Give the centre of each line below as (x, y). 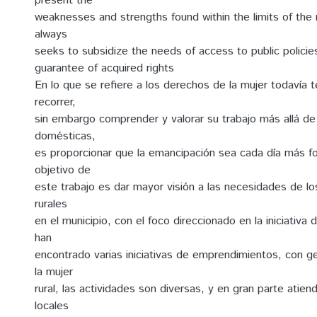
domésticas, (65, 136)
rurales (51, 204)
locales (52, 306)
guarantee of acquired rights (104, 68)
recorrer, (55, 102)
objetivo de (63, 170)
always (51, 34)
